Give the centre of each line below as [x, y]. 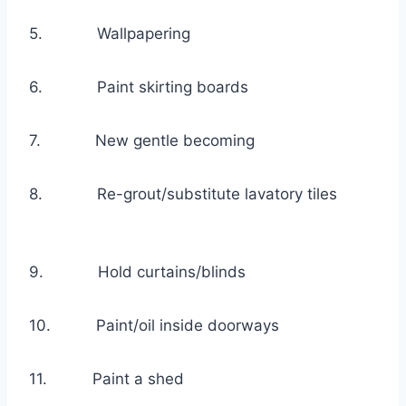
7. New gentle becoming [176, 141]
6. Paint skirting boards [152, 87]
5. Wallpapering [119, 34]
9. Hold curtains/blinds [151, 272]
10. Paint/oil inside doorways [165, 326]
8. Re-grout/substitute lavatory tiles [183, 194]
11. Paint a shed [128, 379]
